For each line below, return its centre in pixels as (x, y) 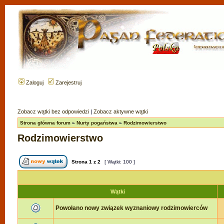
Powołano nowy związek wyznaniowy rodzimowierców (131, 208)
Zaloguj (34, 82)
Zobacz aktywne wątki (121, 111)
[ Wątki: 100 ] (120, 162)
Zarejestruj (68, 82)
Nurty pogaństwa (97, 123)
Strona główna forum (45, 123)
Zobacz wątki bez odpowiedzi (53, 111)
